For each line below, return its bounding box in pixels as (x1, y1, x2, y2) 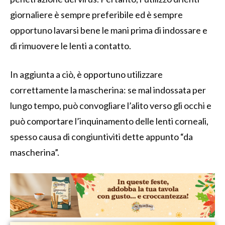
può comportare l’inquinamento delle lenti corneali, (10, 116, 208, 127)
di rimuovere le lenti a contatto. (10, 40, 131, 52)
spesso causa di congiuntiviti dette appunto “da (10, 131, 193, 143)
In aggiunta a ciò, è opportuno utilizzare (10, 69, 163, 80)
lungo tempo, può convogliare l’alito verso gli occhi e (10, 100, 211, 111)
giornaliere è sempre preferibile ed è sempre (10, 9, 183, 21)
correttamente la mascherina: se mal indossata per (10, 84, 206, 96)
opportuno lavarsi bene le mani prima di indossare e (10, 25, 207, 36)
